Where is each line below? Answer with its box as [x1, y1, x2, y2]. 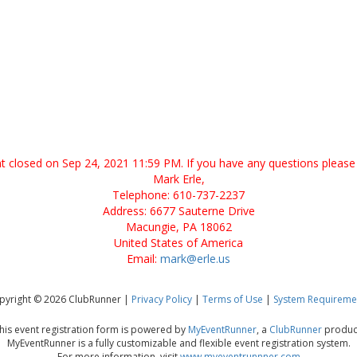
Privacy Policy [131, 292, 192, 306]
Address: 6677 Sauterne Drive [102, 203, 255, 218]
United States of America [114, 235, 243, 250]
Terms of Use [202, 292, 263, 306]
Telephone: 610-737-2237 [112, 187, 245, 202]
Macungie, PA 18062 [125, 219, 232, 234]
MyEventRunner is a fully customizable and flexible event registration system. [6, 336, 351, 350]
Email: [127, 251, 160, 266]
